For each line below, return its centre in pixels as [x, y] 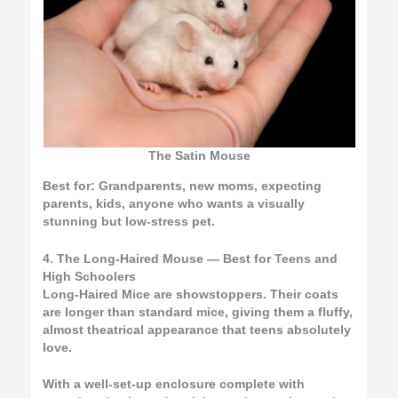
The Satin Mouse [199, 155]
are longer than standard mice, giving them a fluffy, [198, 312]
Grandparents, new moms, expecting [211, 186]
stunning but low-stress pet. [129, 221]
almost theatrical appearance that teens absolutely [197, 330]
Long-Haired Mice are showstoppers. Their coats [191, 294]
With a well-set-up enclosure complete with [174, 385]
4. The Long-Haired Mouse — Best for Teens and [191, 259]
